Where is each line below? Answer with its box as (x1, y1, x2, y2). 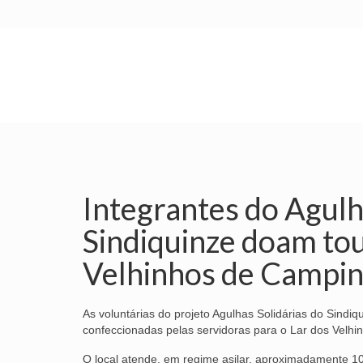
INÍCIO (99, 100, 137, 114)
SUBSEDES (271, 100, 327, 114)
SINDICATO (173, 100, 236, 114)
